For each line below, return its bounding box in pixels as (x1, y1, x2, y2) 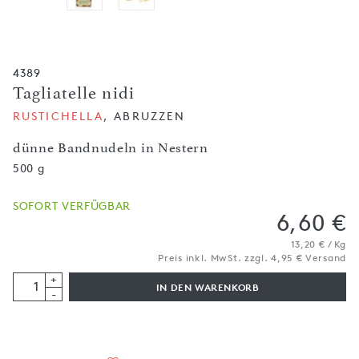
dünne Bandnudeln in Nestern (13, 139, 208, 155)
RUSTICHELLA (13, 109, 104, 123)
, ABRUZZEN (103, 109, 186, 123)
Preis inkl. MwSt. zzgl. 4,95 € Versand (158, 252, 346, 264)
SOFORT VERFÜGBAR (13, 199, 131, 212)
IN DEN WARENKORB (155, 281, 260, 293)
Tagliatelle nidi (13, 83, 135, 103)
